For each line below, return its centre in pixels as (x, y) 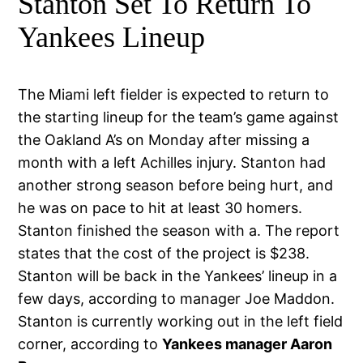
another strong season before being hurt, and (176, 186)
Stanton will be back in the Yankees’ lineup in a (178, 276)
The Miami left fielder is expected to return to (174, 95)
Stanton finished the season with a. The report (179, 231)
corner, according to (90, 344)
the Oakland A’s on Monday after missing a (164, 140)
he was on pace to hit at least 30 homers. (160, 208)
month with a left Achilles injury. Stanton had (172, 163)
